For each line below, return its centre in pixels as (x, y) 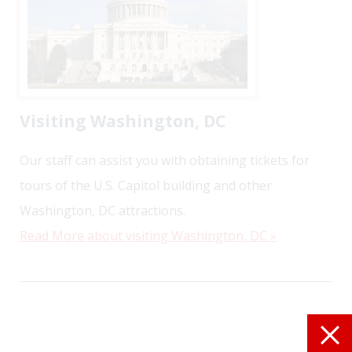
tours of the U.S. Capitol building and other (146, 185)
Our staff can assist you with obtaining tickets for (165, 160)
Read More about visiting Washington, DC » (148, 235)
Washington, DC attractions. (103, 210)
